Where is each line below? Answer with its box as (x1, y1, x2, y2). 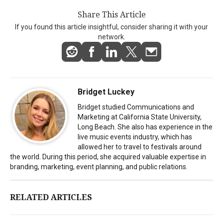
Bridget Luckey (78, 87, 134, 97)
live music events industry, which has (78, 132, 192, 141)
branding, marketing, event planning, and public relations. (10, 162, 188, 171)
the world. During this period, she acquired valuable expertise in (10, 152, 206, 161)
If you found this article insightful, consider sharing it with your (15, 22, 208, 31)
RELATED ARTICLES (10, 192, 92, 202)
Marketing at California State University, (78, 112, 202, 121)
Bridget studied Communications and (78, 103, 194, 111)
